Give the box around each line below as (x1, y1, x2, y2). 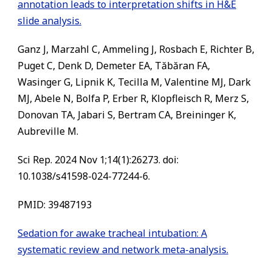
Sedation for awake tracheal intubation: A (18, 226, 207, 240)
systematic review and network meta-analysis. (18, 243, 228, 256)
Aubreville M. (18, 124, 78, 138)
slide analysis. (18, 14, 81, 27)
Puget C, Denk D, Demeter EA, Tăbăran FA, (18, 59, 210, 72)
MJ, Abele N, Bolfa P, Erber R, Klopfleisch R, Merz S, (18, 92, 249, 105)
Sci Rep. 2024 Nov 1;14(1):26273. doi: (18, 153, 178, 166)
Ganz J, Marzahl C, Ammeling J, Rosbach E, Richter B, (18, 42, 254, 56)
